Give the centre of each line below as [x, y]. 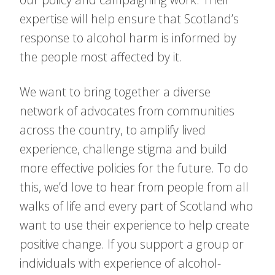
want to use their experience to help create [134, 225]
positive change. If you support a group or [132, 244]
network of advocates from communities [127, 111]
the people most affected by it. [101, 57]
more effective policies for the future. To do [134, 168]
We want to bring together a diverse [115, 92]
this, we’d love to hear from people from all [134, 187]
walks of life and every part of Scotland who [136, 206]
